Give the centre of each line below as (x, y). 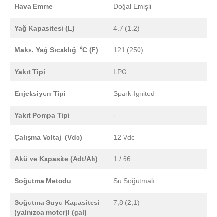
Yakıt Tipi (30, 72)
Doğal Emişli (132, 7)
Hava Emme (34, 7)
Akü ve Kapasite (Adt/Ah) (56, 159)
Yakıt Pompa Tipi (42, 116)
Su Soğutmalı (134, 181)
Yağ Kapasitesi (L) (45, 28)
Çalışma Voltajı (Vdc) (48, 137)
